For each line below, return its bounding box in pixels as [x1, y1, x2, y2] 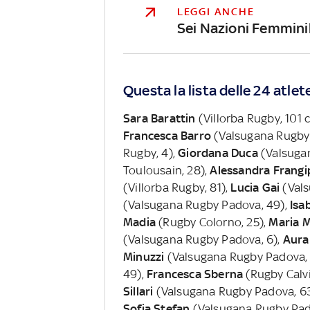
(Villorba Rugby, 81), [122, 180, 231, 194]
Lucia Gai [230, 180, 283, 194]
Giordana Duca [178, 145, 258, 160]
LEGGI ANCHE [176, 5, 255, 17]
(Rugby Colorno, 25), [155, 215, 269, 229]
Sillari [122, 284, 154, 298]
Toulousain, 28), [122, 163, 210, 177]
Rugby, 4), [122, 145, 179, 160]
